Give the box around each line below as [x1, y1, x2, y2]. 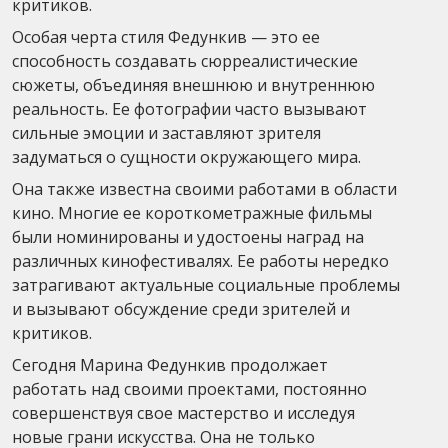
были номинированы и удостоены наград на [12, 225, 364, 248]
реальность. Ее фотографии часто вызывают [12, 97, 367, 120]
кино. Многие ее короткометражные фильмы [12, 201, 372, 224]
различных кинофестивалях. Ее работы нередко [12, 249, 389, 272]
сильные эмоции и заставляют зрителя [12, 121, 321, 144]
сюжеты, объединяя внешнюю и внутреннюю [12, 73, 375, 96]
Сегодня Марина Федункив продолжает [12, 353, 328, 376]
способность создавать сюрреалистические [12, 49, 358, 72]
